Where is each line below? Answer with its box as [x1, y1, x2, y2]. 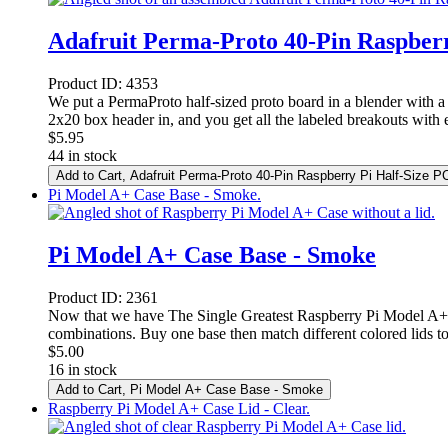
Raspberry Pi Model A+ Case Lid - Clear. [48, 399, 310, 417]
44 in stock [48, 146, 117, 164]
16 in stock [48, 360, 117, 378]
